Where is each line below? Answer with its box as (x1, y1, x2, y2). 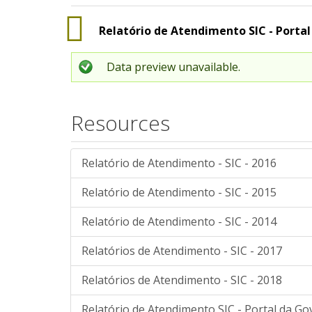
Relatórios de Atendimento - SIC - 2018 (81, 272, 282, 288)
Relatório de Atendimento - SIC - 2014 (81, 214, 276, 229)
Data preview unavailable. (107, 59, 240, 75)
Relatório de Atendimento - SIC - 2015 (81, 185, 276, 200)
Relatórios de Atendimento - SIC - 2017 (81, 243, 282, 258)
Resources (71, 109, 170, 137)
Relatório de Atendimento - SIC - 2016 (81, 155, 276, 171)
